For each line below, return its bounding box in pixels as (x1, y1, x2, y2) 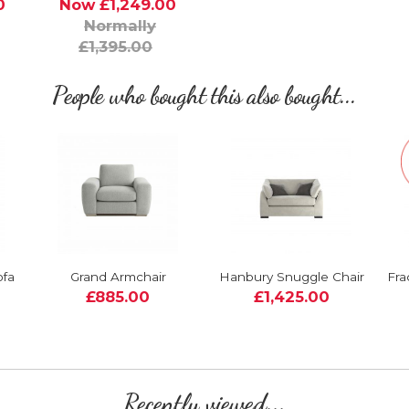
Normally (84, 16, 156, 35)
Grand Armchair (69, 268, 166, 284)
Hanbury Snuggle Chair (218, 268, 364, 284)
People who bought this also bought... (52, 79, 357, 110)
